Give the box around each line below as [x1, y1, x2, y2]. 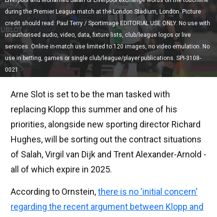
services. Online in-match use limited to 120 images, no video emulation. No [5, 43, 210, 50]
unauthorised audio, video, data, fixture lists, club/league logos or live [5, 31, 191, 39]
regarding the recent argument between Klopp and [11, 201, 203, 212]
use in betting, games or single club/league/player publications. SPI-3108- [5, 55, 201, 62]
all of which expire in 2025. [11, 164, 112, 175]
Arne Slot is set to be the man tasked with [11, 89, 170, 100]
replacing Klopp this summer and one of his [11, 104, 177, 115]
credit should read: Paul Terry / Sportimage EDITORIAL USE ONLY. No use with [5, 20, 210, 27]
